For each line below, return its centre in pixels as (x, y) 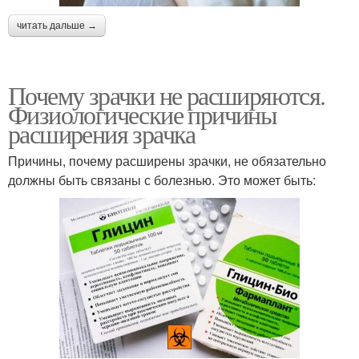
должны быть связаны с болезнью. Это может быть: (162, 179)
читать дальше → (57, 25)
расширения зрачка (102, 133)
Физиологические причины (143, 114)
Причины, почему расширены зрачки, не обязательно (167, 160)
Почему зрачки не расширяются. (167, 95)
